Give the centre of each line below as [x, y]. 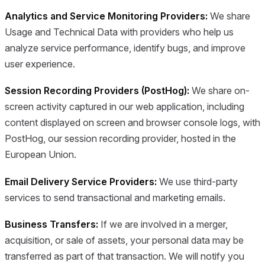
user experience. [40, 64]
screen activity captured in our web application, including [125, 107]
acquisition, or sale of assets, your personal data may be [124, 240]
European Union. [41, 155]
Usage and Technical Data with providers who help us [119, 32]
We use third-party [197, 181]
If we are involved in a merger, [163, 224]
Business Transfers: [51, 224]
